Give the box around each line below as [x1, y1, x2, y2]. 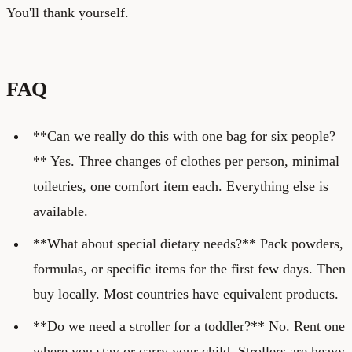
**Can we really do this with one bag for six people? [32, 127, 335, 144]
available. [32, 203, 88, 219]
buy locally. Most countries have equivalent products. [32, 285, 339, 302]
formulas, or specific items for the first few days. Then [32, 260, 346, 277]
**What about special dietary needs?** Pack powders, [32, 235, 343, 251]
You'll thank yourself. [6, 4, 129, 20]
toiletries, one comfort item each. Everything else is [32, 178, 328, 194]
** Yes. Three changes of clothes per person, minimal [32, 152, 339, 169]
